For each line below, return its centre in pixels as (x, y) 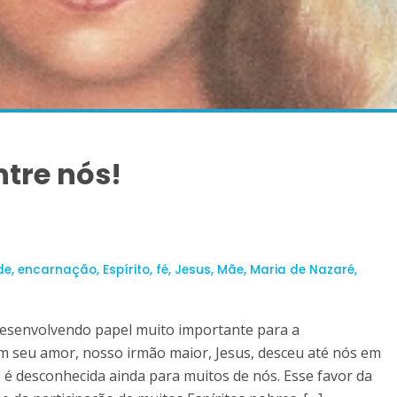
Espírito (126, 270)
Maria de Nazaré (302, 270)
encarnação (57, 270)
